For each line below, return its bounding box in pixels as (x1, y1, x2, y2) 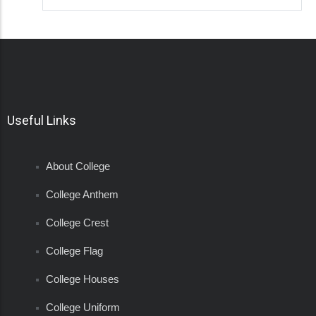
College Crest (46, 217, 109, 229)
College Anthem (46, 188, 121, 201)
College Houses (46, 273, 119, 286)
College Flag (46, 245, 103, 257)
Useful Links (7, 113, 76, 128)
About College (46, 160, 110, 173)
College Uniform (46, 301, 120, 314)
